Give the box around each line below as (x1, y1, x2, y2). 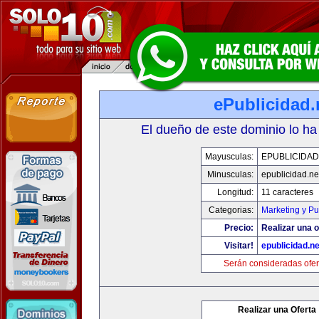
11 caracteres (261, 187, 313, 197)
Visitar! (224, 241, 253, 251)
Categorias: (208, 205, 253, 215)
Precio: (224, 223, 253, 233)
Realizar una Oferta (238, 305, 316, 315)
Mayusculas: (204, 152, 253, 162)
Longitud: (216, 187, 253, 197)
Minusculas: (206, 169, 253, 179)
